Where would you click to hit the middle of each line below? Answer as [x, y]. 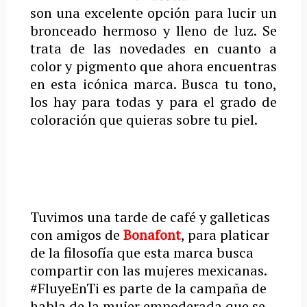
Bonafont [152, 235]
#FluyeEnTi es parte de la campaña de [148, 288]
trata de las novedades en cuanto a [153, 48]
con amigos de [76, 235]
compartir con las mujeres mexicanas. [148, 270]
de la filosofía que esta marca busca [142, 253]
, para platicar [225, 235]
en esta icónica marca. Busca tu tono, [153, 84]
